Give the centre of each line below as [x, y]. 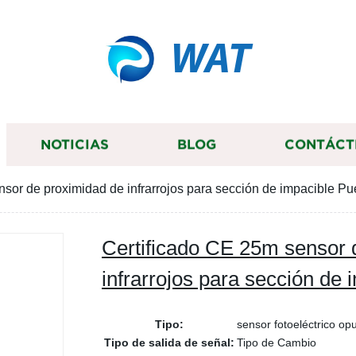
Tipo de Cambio [277, 342]
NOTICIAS [75, 145]
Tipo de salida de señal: [169, 342]
